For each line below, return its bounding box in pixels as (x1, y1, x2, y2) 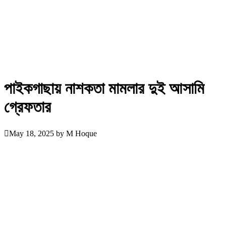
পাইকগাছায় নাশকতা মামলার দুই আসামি (4, 79, 204, 98)
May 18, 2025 (9, 129, 54, 138)
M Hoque (66, 129, 97, 138)
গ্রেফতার (4, 98, 51, 117)
